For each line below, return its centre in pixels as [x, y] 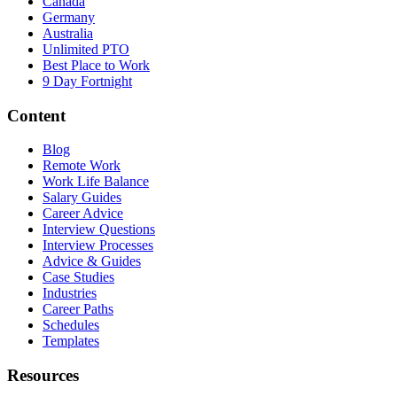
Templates [71, 341]
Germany [69, 17]
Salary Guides [82, 198]
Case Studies [78, 277]
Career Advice [83, 214]
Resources [43, 376]
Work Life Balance [96, 182]
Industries [70, 293]
